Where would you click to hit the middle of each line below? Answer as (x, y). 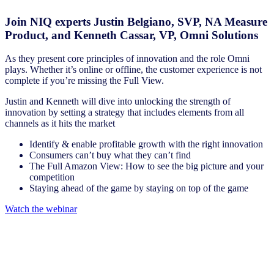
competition (52, 177)
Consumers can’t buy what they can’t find (110, 155)
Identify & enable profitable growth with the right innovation (146, 144)
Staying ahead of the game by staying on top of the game (139, 188)
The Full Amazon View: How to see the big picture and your (146, 166)
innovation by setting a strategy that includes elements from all (124, 113)
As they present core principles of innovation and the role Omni (127, 59)
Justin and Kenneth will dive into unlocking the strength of (118, 102)
